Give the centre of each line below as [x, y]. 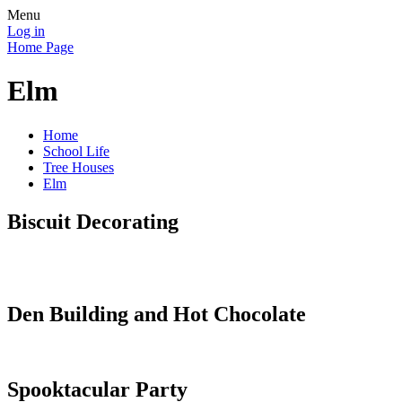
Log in [26, 31]
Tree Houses [79, 167]
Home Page [40, 47]
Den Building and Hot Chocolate [157, 314]
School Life [76, 151]
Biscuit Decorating [93, 221]
